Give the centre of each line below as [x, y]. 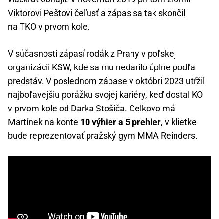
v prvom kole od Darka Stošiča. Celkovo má [91, 109]
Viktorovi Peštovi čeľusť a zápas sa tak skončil [97, 13]
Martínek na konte [44, 122]
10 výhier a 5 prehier [120, 122]
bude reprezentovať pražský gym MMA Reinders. [103, 136]
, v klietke [179, 122]
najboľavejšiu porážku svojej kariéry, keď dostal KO [105, 95]
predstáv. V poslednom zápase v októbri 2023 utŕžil [106, 81]
